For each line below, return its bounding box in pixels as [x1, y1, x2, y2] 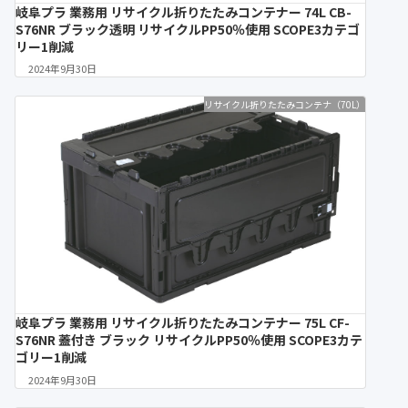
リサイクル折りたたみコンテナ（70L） [204, 97, 365, 112]
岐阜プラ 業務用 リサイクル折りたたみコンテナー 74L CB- [15, 2, 352, 21]
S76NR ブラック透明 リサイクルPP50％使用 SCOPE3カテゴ [15, 19, 360, 38]
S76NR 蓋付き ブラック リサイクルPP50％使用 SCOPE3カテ [15, 331, 362, 350]
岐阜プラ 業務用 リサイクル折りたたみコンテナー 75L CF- [15, 313, 350, 332]
